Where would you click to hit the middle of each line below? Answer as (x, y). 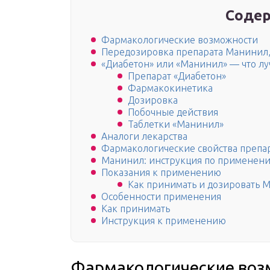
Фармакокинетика (170, 88)
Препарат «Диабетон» (177, 76)
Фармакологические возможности (180, 40)
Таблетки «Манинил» (176, 124)
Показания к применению (161, 173)
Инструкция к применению (164, 221)
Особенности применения (161, 197)
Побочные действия (173, 112)
